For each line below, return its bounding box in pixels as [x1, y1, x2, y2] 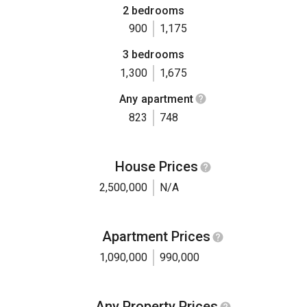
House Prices [114, 158, 198, 175]
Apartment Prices [102, 228, 210, 245]
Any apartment [119, 93, 193, 106]
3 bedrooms [122, 48, 185, 62]
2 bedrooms [122, 3, 185, 17]
